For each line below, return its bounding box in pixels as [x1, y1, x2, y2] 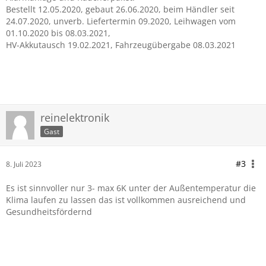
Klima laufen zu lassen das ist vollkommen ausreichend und [6, 194, 246, 205]
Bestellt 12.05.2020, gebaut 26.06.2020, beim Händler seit [6, 4, 235, 15]
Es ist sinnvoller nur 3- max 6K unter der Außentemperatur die [6, 182, 256, 194]
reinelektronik [40, 110, 109, 125]
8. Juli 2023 [6, 159, 42, 169]
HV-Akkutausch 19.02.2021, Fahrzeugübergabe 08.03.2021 [6, 39, 236, 50]
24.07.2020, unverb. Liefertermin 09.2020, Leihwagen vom [6, 15, 236, 27]
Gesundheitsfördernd [6, 206, 92, 217]
